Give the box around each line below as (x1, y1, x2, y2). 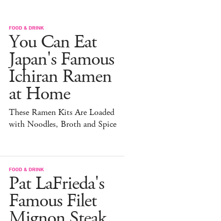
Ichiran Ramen (9, 65, 111, 89)
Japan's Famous (9, 47, 114, 72)
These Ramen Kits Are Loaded (9, 107, 114, 119)
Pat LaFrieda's (9, 172, 104, 196)
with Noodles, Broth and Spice (9, 118, 116, 131)
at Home (9, 82, 70, 107)
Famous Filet (9, 189, 97, 214)
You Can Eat (9, 30, 97, 55)
